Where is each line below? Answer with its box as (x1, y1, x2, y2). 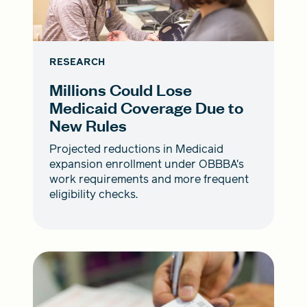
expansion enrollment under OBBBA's (49, 156, 244, 173)
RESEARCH (49, 56, 105, 69)
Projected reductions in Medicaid (49, 141, 223, 158)
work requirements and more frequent (49, 171, 249, 188)
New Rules (49, 114, 127, 136)
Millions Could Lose (49, 79, 192, 101)
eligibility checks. (49, 186, 138, 203)
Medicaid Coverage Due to (49, 97, 243, 119)
